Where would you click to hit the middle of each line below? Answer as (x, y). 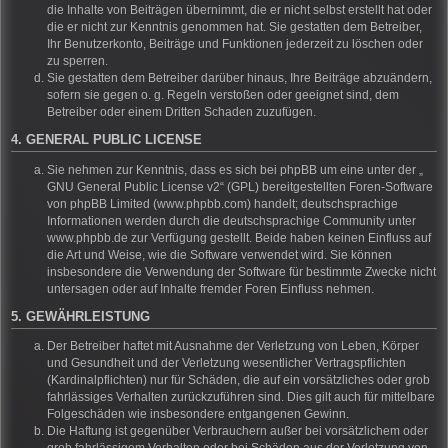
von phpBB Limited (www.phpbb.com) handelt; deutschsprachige (222, 203)
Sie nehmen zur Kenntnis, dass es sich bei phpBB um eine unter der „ (235, 169)
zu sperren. (77, 61)
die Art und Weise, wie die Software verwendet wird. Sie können (219, 254)
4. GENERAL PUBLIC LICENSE (106, 140)
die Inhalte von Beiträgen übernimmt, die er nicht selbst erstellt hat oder (239, 10)
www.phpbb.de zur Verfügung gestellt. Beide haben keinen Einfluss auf (239, 237)
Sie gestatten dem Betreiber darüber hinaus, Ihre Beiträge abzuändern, (239, 78)
